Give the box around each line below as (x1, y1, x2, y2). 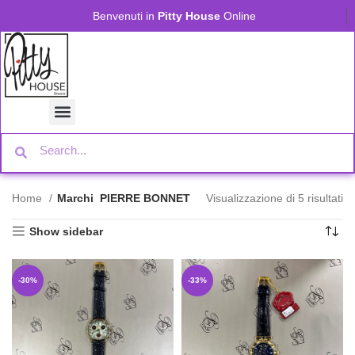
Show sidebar (29, 224, 104, 238)
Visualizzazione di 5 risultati (206, 191, 343, 204)
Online (220, 10, 256, 22)
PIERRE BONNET (100, 191, 190, 204)
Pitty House (158, 10, 220, 22)
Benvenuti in (93, 10, 158, 22)
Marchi (57, 191, 94, 204)
